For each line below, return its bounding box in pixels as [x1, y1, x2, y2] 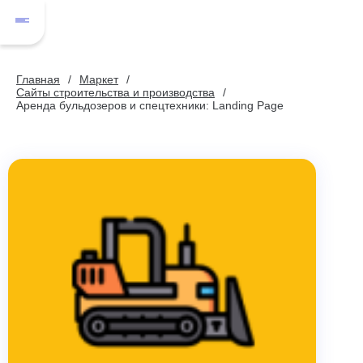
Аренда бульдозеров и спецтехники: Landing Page [16, 99, 284, 112]
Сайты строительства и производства [16, 86, 215, 99]
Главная [16, 73, 60, 86]
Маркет [79, 73, 118, 86]
